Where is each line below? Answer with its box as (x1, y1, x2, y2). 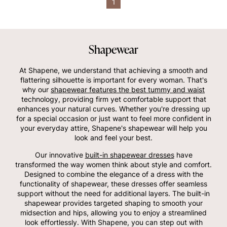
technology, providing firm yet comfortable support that (21, 94, 206, 103)
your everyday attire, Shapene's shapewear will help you (20, 123, 207, 132)
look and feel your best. (74, 133, 153, 142)
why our (22, 85, 51, 94)
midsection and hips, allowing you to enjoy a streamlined (20, 208, 207, 217)
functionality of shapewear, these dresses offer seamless (20, 179, 207, 188)
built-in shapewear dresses (85, 150, 174, 159)
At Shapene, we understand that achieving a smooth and (19, 65, 208, 74)
